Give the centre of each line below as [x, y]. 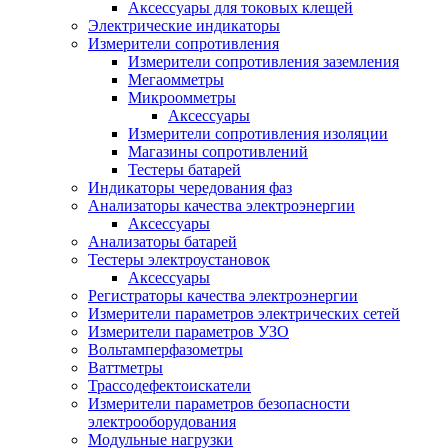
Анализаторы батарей [162, 241]
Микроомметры [182, 97]
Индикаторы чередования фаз [190, 187]
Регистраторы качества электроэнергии [223, 295]
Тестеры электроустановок [179, 259]
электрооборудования [162, 421]
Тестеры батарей [184, 169]
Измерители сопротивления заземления [263, 61]
